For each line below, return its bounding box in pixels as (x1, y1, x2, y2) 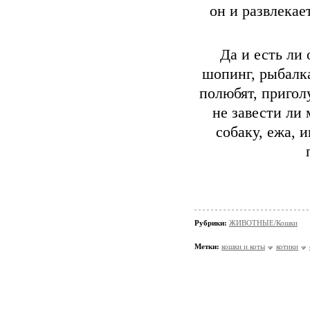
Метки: (194, 242, 219, 250)
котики (276, 242, 298, 250)
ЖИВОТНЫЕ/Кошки (229, 219, 298, 227)
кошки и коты (221, 242, 265, 250)
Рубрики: (194, 219, 229, 227)
